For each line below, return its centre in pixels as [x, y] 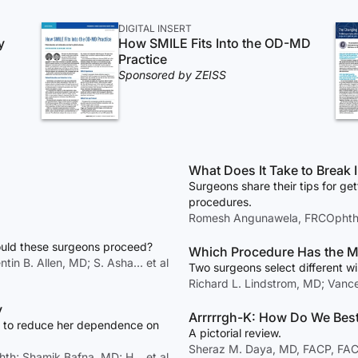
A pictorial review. [235, 333]
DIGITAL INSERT [155, 28]
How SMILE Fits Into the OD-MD [215, 43]
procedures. [220, 202]
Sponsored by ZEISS [173, 75]
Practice [143, 59]
